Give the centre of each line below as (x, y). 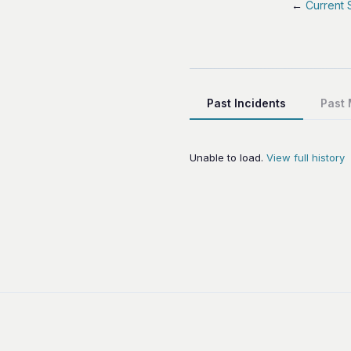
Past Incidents (246, 103)
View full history (306, 157)
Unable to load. (228, 157)
